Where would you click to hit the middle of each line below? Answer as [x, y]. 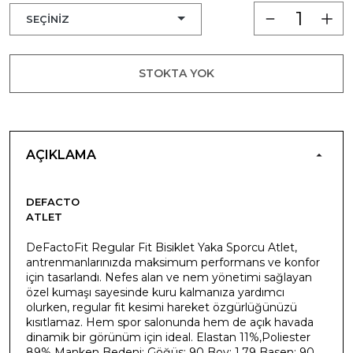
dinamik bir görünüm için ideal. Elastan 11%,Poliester [168, 337]
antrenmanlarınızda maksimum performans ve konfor [173, 262]
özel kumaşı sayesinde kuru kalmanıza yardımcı [155, 292]
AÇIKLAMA [61, 154]
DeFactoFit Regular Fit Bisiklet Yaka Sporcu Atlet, [162, 247]
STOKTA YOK [176, 73]
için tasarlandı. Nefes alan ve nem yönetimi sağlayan [169, 277]
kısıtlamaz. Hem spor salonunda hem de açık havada [170, 322]
